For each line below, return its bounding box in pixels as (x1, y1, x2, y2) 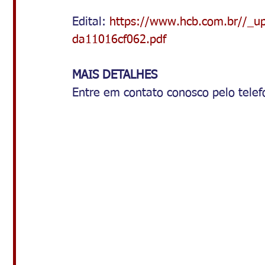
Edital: (72, 16, 109, 28)
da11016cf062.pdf (72, 34, 166, 46)
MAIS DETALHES (72, 69, 157, 81)
